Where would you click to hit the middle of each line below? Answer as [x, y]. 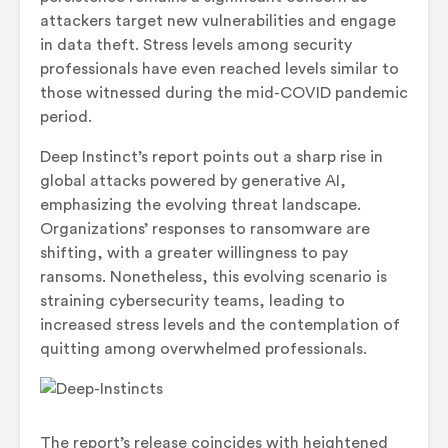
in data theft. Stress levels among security [196, 44]
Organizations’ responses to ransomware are [205, 228]
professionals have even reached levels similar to [219, 68]
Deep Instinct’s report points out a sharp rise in [211, 156]
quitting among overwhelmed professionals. [203, 348]
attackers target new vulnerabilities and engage [218, 20]
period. [66, 116]
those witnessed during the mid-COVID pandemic [224, 92]
